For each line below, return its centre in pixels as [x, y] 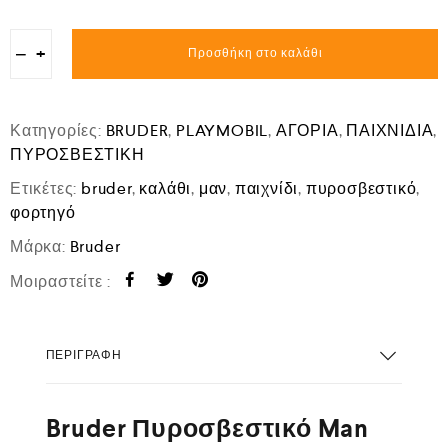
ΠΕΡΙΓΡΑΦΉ [83, 354]
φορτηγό [43, 212]
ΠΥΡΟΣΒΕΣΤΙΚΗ [77, 154]
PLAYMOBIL [222, 130]
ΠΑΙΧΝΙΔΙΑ [390, 130]
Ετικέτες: [45, 188]
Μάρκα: [40, 246]
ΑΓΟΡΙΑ [307, 130]
